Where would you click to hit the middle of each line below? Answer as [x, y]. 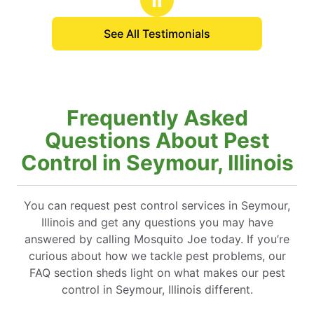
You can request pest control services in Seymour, [157, 205]
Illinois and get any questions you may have [157, 222]
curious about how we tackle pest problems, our [157, 255]
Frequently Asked [157, 117]
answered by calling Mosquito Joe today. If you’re [157, 239]
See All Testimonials [157, 33]
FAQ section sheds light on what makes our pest [157, 272]
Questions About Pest [157, 140]
